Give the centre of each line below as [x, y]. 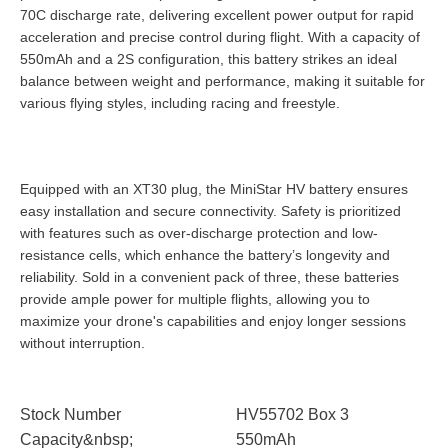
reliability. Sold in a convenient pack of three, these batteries [209, 276]
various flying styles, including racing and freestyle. [180, 103]
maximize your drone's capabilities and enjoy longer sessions [213, 320]
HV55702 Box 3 [292, 414]
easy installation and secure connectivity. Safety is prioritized [210, 210]
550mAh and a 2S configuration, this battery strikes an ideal [208, 59]
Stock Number [70, 414]
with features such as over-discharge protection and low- [199, 232]
